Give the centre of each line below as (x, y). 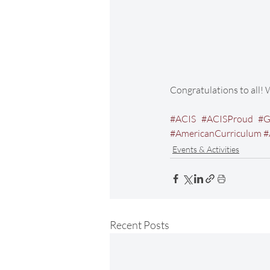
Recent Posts (140, 225)
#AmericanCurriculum (216, 133)
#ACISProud (227, 119)
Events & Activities (206, 149)
